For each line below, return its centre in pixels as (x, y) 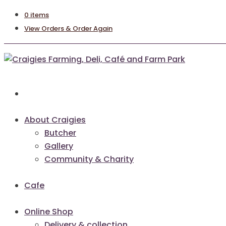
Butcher (60, 133)
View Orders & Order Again (68, 29)
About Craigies (55, 120)
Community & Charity (89, 159)
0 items (37, 15)
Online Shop (49, 212)
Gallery (59, 146)
